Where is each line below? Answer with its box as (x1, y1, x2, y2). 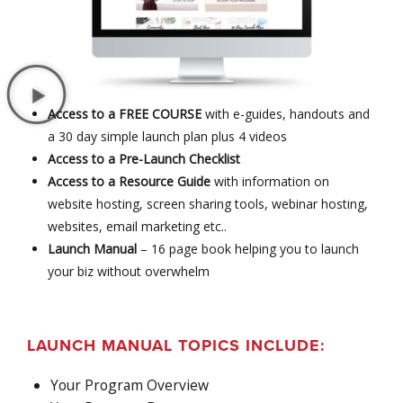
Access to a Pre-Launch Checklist (48, 150, 241, 168)
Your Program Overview (49, 374, 209, 395)
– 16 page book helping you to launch (137, 240, 360, 258)
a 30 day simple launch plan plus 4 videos (48, 128, 288, 146)
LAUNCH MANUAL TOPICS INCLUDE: (27, 335, 326, 355)
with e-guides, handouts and (201, 105, 371, 123)
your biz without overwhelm (48, 263, 210, 281)
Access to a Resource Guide (48, 173, 211, 191)
